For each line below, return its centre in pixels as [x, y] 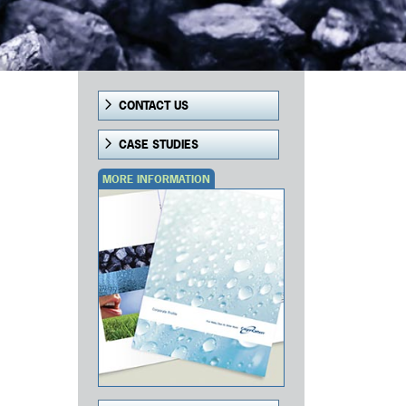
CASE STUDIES [159, 145]
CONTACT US [154, 106]
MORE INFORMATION [157, 180]
